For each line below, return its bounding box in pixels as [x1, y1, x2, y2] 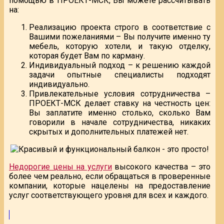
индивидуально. [29, 79, 89, 89]
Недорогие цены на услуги [9, 162, 112, 172]
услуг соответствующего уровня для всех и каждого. [9, 190, 208, 200]
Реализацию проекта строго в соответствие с [29, 22, 211, 32]
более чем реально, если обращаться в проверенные [9, 171, 211, 181]
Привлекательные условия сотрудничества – [29, 89, 211, 99]
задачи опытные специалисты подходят [29, 70, 211, 80]
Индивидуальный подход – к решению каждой [29, 60, 211, 70]
